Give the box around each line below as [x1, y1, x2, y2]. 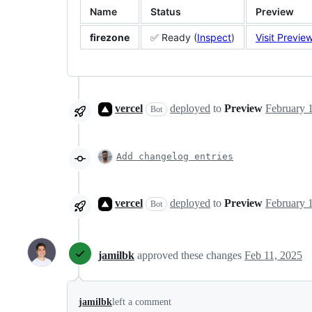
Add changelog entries [116, 151, 233, 162]
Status [150, 6, 181, 17]
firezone [90, 31, 130, 43]
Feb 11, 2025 [244, 249, 302, 261]
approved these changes [137, 249, 244, 261]
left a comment [112, 297, 171, 307]
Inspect [197, 31, 231, 43]
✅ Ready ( [150, 31, 197, 43]
